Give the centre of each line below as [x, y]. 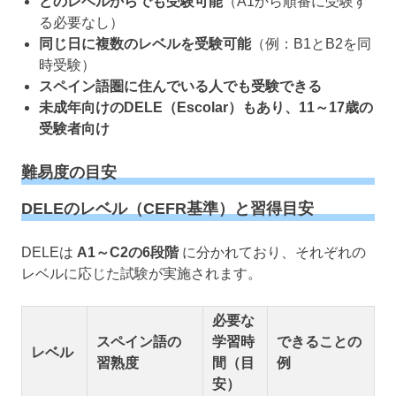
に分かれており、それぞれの [272, 252]
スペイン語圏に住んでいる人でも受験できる [180, 87]
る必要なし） [81, 23]
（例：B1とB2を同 [311, 44]
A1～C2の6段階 [128, 252]
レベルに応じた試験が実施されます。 [141, 273]
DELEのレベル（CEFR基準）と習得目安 [168, 208]
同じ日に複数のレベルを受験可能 [145, 44]
